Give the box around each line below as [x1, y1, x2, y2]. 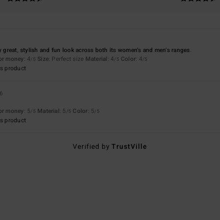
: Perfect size [49, 54, 85, 63]
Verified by [72, 141, 112, 152]
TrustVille [111, 141, 148, 152]
